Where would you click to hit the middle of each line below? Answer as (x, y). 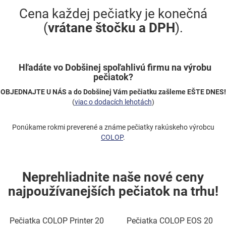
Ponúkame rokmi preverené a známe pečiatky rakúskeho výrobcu (113, 127)
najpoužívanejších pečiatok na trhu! (113, 191)
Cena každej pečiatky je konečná (113, 14)
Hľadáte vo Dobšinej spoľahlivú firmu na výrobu (113, 68)
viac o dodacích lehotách (113, 102)
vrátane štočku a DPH (111, 28)
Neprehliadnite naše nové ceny (113, 177)
